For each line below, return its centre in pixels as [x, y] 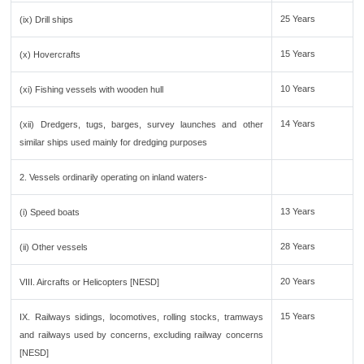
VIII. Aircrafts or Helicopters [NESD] [90, 282]
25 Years [298, 19]
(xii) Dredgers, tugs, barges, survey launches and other [141, 124]
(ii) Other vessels [54, 247]
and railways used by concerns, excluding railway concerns [141, 335]
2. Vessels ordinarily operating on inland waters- [114, 177]
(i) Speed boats [50, 212]
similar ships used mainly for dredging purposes [114, 142]
